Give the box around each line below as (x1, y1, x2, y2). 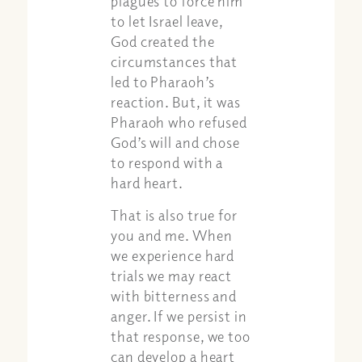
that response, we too (111, 327, 250, 346)
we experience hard (111, 246, 235, 265)
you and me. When (111, 226, 233, 245)
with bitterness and (111, 287, 238, 305)
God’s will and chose (111, 133, 241, 151)
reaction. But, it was (111, 92, 241, 111)
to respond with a (111, 153, 224, 171)
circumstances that (111, 52, 238, 70)
